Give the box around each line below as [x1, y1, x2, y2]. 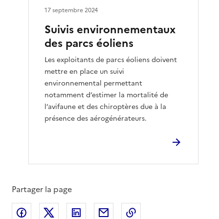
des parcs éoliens [44, 35, 134, 51]
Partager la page [12, 183, 72, 195]
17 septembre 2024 [44, 5, 98, 15]
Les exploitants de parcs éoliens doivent [44, 54, 177, 65]
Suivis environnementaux [44, 21, 176, 38]
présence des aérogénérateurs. [44, 113, 147, 124]
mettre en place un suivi [44, 66, 125, 77]
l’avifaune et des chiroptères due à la [44, 101, 167, 112]
